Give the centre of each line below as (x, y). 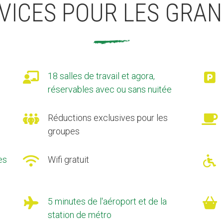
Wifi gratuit (68, 159)
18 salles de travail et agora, (101, 76)
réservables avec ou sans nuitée (110, 89)
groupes (63, 131)
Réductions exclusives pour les (108, 117)
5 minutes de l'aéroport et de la (107, 201)
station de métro (79, 215)
